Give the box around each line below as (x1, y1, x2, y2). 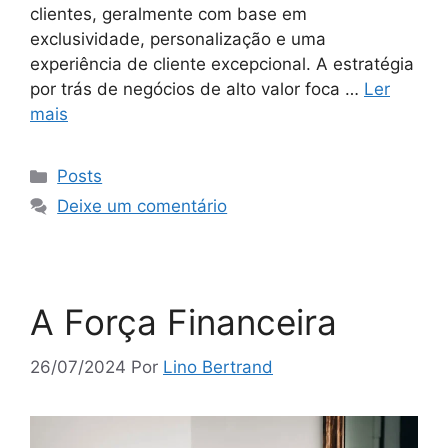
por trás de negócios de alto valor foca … (30, 79, 364, 100)
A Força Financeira (30, 301, 337, 344)
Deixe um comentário (57, 196, 228, 217)
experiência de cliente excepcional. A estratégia (30, 54, 414, 75)
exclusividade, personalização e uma (30, 29, 326, 50)
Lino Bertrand (163, 356, 273, 377)
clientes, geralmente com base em (30, 4, 307, 25)
